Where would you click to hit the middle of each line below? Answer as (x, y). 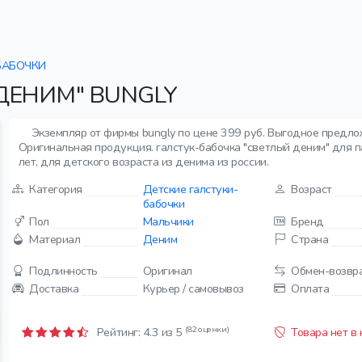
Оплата (310, 288)
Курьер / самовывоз (194, 288)
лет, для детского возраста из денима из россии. (143, 162)
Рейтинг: (118, 332)
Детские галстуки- (190, 189)
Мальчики (168, 221)
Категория (56, 189)
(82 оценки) (207, 329)
